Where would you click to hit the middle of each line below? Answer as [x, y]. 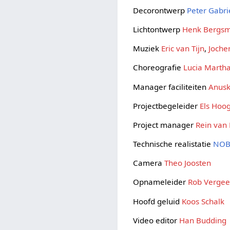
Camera [149, 163]
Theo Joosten [188, 163]
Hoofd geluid [158, 201]
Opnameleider [161, 182]
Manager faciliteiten [171, 87]
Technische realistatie [173, 144]
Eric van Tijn [183, 49]
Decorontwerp [160, 10]
